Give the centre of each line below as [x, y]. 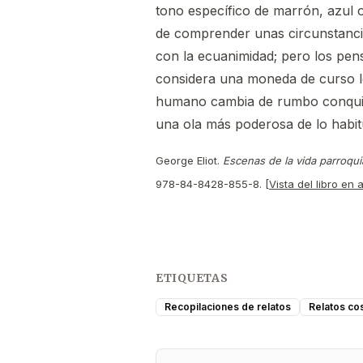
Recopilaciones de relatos [228, 307]
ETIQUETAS [192, 278]
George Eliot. [189, 161]
